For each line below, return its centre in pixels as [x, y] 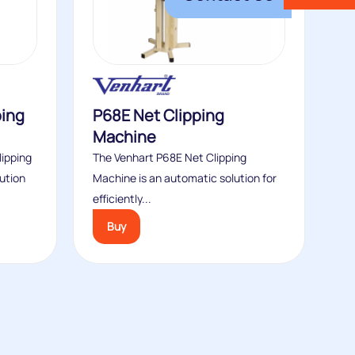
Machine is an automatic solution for [184, 178]
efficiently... [122, 199]
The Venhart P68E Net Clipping [169, 158]
